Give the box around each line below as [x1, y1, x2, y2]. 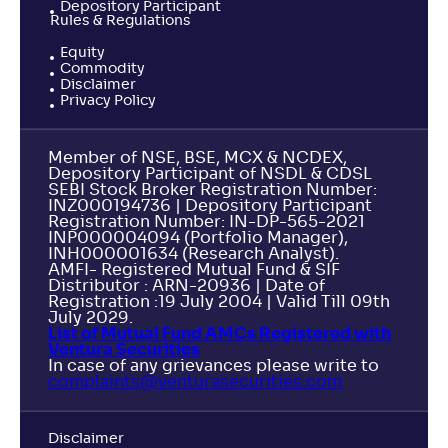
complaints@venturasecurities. [48, 374, 306, 390]
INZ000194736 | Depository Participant [48, 198, 372, 214]
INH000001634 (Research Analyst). [48, 246, 339, 262]
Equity [60, 46, 105, 60]
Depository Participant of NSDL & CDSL [48, 166, 372, 182]
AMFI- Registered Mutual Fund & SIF [48, 262, 340, 278]
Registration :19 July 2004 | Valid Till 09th [48, 294, 390, 310]
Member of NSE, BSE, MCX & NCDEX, [48, 150, 347, 166]
